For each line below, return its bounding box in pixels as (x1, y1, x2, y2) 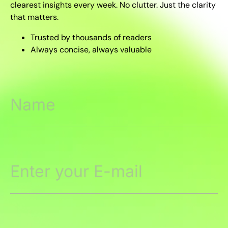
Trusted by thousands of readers (31, 32, 152, 43)
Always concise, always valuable (31, 44, 152, 55)
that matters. (10, 12, 59, 22)
